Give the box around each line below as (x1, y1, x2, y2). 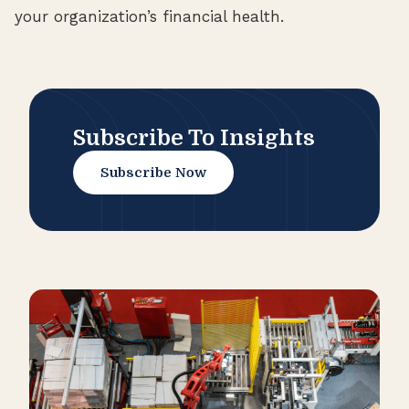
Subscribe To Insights (73, 124, 315, 151)
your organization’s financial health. (15, 6, 284, 26)
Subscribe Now (100, 163, 206, 181)
